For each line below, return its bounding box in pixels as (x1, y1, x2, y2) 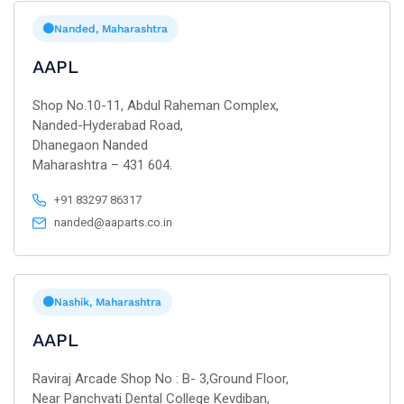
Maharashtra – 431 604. (32, 157, 172, 173)
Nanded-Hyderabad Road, (32, 117, 183, 133)
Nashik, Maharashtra (54, 296, 161, 308)
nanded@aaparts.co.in (54, 216, 173, 229)
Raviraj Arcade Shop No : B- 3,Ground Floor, (32, 371, 289, 387)
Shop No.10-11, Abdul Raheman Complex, (32, 97, 279, 114)
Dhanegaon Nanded (32, 137, 148, 153)
